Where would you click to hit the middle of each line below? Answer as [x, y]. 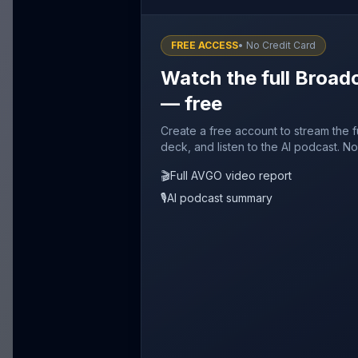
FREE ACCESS [205, 45]
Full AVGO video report [231, 175]
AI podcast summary [220, 198]
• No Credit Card [277, 45]
